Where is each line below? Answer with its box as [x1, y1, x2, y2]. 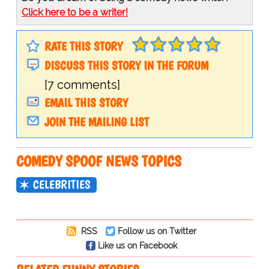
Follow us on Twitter [117, 226, 196, 237]
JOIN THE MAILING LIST [44, 115, 149, 130]
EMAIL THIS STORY [44, 95, 128, 110]
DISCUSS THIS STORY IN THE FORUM [44, 58, 208, 73]
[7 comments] [44, 77, 120, 92]
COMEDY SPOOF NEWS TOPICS [16, 152, 181, 171]
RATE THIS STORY [44, 39, 122, 54]
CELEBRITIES [32, 177, 91, 192]
